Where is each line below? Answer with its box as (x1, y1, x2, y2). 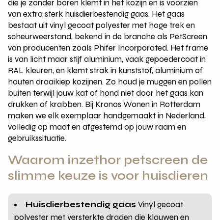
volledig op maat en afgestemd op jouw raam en (8, 121, 187, 132)
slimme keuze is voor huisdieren (8, 168, 209, 183)
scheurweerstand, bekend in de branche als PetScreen (8, 31, 208, 42)
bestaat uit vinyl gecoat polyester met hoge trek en (8, 20, 195, 30)
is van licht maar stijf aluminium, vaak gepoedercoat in (8, 54, 206, 64)
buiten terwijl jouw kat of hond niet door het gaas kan (8, 87, 204, 98)
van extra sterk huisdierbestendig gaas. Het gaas (8, 8, 185, 19)
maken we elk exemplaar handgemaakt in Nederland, (8, 110, 206, 121)
